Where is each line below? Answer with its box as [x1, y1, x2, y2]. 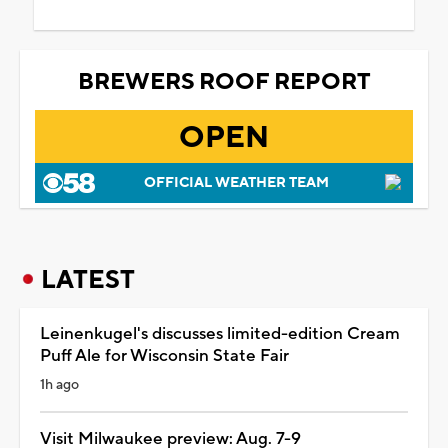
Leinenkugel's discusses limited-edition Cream [40, 322, 400, 345]
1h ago [40, 375, 79, 394]
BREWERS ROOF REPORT [77, 66, 371, 97]
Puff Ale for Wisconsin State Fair [40, 344, 289, 367]
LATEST [41, 263, 135, 296]
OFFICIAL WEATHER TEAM [143, 173, 329, 192]
